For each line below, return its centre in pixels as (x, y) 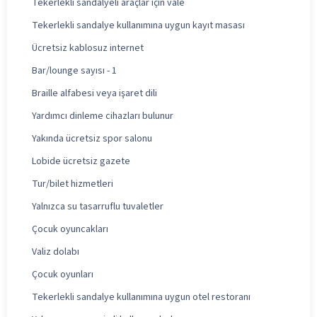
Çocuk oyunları (63, 274)
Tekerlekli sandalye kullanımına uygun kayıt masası (138, 25)
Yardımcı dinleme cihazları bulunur (103, 116)
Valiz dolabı (56, 252)
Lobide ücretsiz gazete (81, 161)
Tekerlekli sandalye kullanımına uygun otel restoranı (141, 297)
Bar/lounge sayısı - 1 (74, 70)
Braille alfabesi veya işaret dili (94, 93)
